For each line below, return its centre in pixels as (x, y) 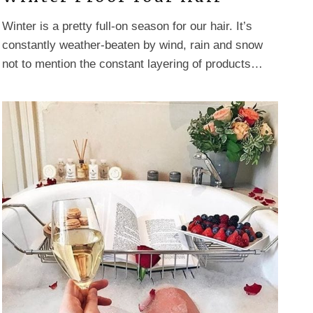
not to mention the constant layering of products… (132, 64)
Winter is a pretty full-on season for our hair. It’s (127, 27)
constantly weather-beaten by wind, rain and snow (132, 45)
